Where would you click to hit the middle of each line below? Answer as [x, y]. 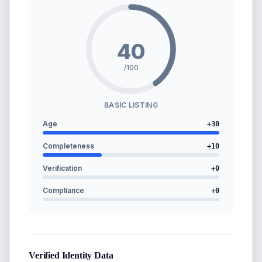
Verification [62, 168]
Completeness [68, 146]
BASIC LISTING [131, 105]
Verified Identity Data [71, 255]
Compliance [63, 190]
